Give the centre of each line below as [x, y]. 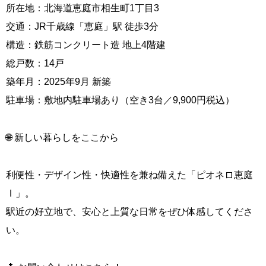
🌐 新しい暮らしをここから [62, 137]
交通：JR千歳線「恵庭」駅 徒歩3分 [82, 26]
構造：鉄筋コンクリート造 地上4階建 [86, 45]
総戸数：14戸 [35, 63]
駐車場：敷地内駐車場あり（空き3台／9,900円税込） [120, 100]
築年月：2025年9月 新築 [58, 81]
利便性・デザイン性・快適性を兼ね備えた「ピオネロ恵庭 [129, 175]
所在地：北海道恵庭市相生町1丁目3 [83, 8]
